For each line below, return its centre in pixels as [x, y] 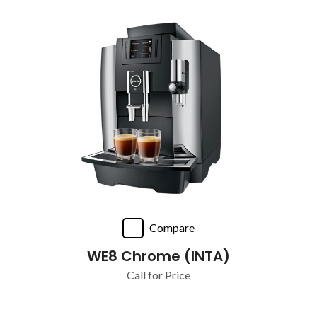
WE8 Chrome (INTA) [158, 256]
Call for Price [158, 275]
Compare [172, 227]
